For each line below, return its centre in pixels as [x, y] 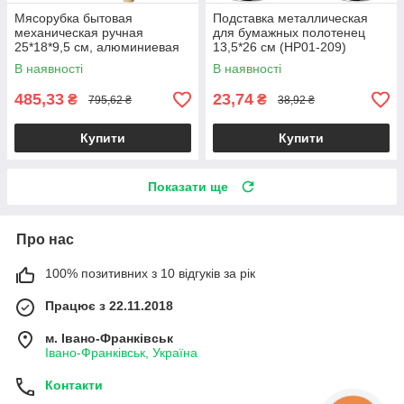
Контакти [74, 386]
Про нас [45, 240]
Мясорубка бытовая [73, 18]
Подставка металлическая [290, 18]
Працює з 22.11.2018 [109, 306]
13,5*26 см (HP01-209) [280, 47]
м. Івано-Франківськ [109, 339]
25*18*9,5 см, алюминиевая [97, 47]
